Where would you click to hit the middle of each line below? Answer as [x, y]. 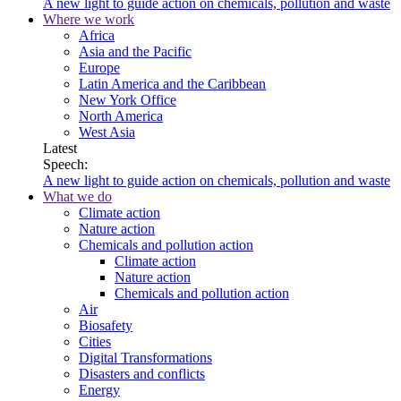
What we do [77, 196]
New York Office [128, 100]
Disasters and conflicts [142, 374]
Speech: [65, 164]
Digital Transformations [145, 358]
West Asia [107, 132]
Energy [99, 390]
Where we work [89, 19]
